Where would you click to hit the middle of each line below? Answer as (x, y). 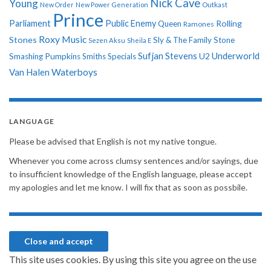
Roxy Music (63, 39)
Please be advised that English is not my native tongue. (113, 142)
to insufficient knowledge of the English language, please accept (131, 174)
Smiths (94, 57)
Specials (122, 57)
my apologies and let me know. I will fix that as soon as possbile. (128, 188)
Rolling (229, 24)
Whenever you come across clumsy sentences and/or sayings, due (134, 161)
